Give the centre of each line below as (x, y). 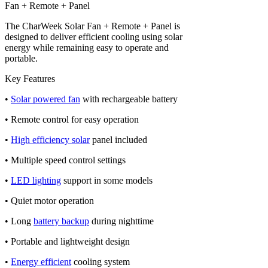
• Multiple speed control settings (65, 160)
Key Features (30, 78)
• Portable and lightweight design (67, 241)
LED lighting (36, 180)
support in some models (107, 180)
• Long (19, 221)
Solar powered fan (45, 99)
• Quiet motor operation (49, 200)
